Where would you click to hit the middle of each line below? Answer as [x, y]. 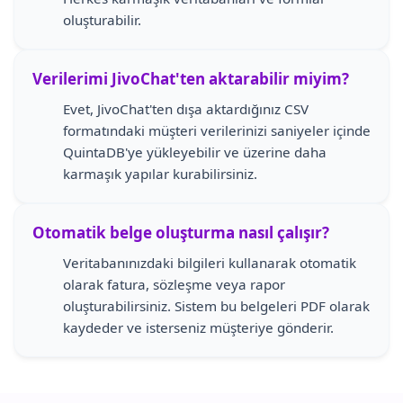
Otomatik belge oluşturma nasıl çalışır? [181, 233]
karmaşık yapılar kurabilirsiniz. [160, 174]
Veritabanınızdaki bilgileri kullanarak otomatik [210, 263]
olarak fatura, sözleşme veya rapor [174, 284]
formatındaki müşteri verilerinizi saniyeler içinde [217, 130]
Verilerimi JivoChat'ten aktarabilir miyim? [191, 79]
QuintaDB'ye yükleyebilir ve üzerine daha [195, 152]
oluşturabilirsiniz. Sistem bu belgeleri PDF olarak [216, 306]
